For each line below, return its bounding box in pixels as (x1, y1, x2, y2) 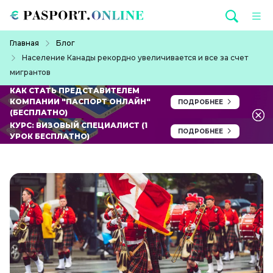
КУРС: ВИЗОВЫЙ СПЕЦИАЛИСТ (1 (10, 121, 147, 130)
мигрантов (10, 68, 51, 77)
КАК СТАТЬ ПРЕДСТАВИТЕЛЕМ (10, 86, 140, 96)
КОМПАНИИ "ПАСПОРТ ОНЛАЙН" (10, 97, 151, 107)
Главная (10, 38, 39, 48)
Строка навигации (9, 32, 79, 42)
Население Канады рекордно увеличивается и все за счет (22, 53, 248, 63)
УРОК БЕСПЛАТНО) (10, 132, 90, 141)
